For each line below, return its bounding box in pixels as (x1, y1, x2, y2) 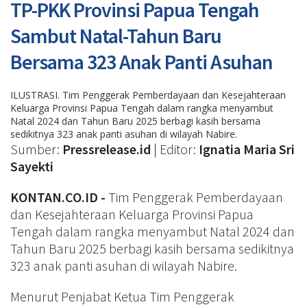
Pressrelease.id (62, 140, 151, 158)
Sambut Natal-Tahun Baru (10, 23, 221, 49)
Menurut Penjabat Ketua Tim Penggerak (10, 288, 234, 305)
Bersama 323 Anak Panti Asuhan (10, 49, 273, 75)
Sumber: (10, 140, 62, 158)
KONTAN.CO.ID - (10, 188, 108, 206)
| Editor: (151, 140, 199, 158)
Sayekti (10, 158, 53, 175)
